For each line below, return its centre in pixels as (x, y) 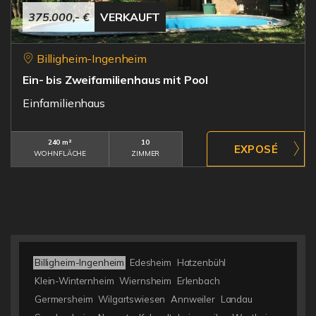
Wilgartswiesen (132, 299)
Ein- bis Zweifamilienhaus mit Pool (116, 80)
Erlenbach (198, 281)
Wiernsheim (145, 281)
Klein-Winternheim (74, 281)
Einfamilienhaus (64, 103)
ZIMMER (146, 153)
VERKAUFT (130, 17)
